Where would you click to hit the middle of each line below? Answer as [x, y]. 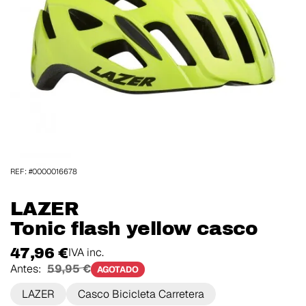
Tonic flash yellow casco [134, 229]
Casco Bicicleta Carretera [141, 294]
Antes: [27, 268]
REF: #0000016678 [44, 172]
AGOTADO [118, 269]
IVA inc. [86, 252]
